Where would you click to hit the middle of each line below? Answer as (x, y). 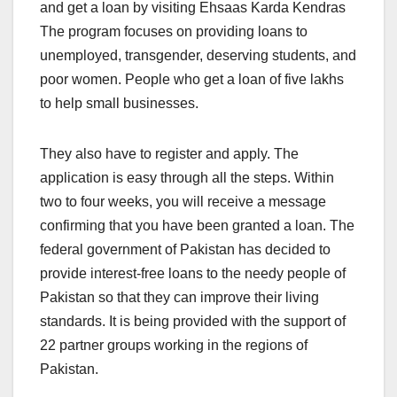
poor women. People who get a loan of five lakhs (192, 80)
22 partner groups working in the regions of (174, 346)
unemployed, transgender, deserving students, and (198, 56)
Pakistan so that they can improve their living (179, 298)
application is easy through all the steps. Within (187, 178)
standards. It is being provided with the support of (193, 322)
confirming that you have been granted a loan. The (197, 226)
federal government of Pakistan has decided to (185, 250)
